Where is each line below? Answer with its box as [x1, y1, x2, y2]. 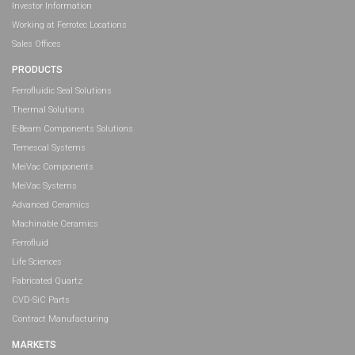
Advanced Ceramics [12, 200, 90, 211]
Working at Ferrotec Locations [12, 20, 127, 31]
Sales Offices [12, 39, 61, 50]
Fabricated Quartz [12, 276, 82, 287]
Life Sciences [12, 257, 62, 268]
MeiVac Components [12, 162, 94, 173]
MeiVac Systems [12, 181, 77, 192]
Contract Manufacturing [12, 314, 109, 325]
